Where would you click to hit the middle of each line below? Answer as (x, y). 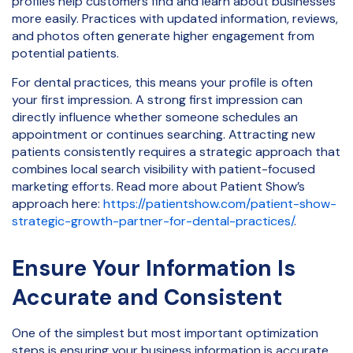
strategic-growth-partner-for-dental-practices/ (153, 221)
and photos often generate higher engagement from (163, 36)
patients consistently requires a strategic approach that (176, 151)
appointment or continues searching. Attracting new (163, 134)
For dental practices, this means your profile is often (162, 82)
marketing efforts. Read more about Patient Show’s (158, 186)
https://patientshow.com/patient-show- (218, 203)
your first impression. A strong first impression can (157, 99)
